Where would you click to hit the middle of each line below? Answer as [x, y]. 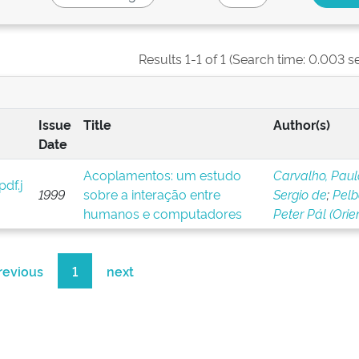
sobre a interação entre [151, 194]
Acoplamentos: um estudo [162, 175]
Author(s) [301, 124]
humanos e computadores [162, 213]
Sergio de [300, 194]
